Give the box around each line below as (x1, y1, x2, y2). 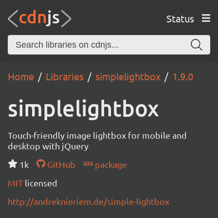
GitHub (45, 159, 75, 169)
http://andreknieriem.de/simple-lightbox (8, 196, 169, 206)
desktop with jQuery (8, 141, 89, 151)
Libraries (46, 70, 84, 82)
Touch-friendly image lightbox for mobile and (8, 130, 187, 140)
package (92, 159, 127, 169)
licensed (25, 178, 57, 188)
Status (166, 12, 194, 24)
